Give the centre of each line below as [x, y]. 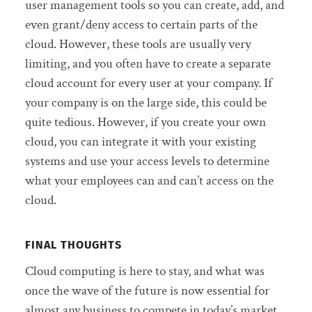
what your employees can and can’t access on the [149, 180]
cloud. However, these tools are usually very [138, 44]
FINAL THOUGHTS [73, 244]
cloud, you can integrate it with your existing [140, 141]
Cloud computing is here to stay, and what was [145, 271]
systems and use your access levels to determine [147, 161]
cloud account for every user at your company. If [148, 83]
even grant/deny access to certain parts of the [141, 24]
